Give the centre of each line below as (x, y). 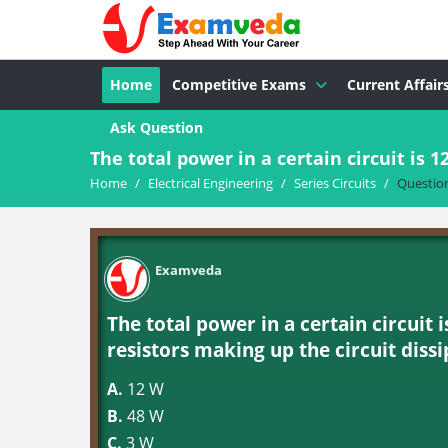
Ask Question (156, 127)
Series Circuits (335, 183)
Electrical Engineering (210, 183)
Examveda (188, 270)
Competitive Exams (239, 84)
